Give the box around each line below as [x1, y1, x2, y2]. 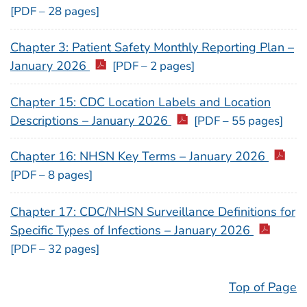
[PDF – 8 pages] [10, 167, 93, 184]
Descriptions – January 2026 [10, 112, 171, 129]
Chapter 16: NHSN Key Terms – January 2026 [10, 148, 269, 165]
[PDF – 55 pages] [193, 112, 283, 129]
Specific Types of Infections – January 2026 [10, 222, 254, 239]
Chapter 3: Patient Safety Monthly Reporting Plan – [10, 38, 294, 56]
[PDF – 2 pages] [112, 58, 195, 74]
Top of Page [229, 278, 297, 295]
